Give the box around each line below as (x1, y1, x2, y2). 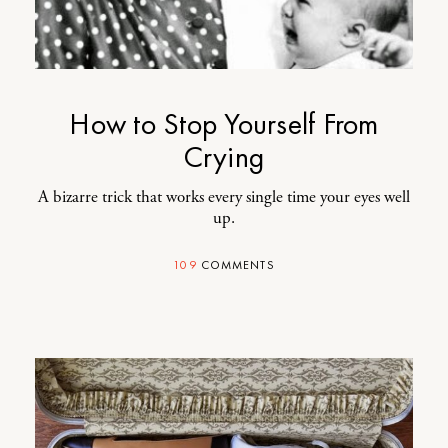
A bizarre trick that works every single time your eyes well (38, 186, 410, 208)
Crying (183, 138, 265, 176)
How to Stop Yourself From (69, 105, 379, 143)
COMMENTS (196, 257, 275, 273)
